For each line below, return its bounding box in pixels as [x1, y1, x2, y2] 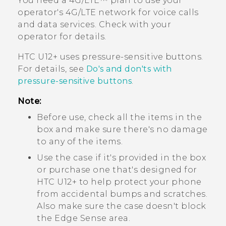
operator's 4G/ [18, 8, 81, 18]
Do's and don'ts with [86, 64, 172, 74]
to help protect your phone [77, 177, 202, 187]
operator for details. [18, 32, 106, 42]
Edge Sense [54, 213, 106, 223]
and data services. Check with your [18, 20, 171, 30]
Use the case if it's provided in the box [37, 153, 206, 163]
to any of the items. [37, 137, 123, 147]
